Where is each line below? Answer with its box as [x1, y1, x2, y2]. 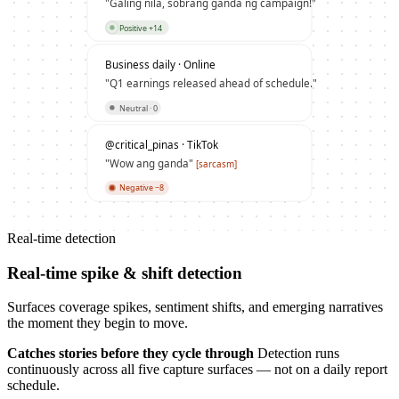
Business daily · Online [104, 56, 216, 71]
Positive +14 [119, 21, 163, 34]
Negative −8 [119, 182, 165, 194]
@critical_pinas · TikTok [104, 136, 219, 151]
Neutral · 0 [119, 102, 159, 114]
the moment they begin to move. [7, 315, 188, 331]
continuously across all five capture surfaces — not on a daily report [7, 362, 387, 378]
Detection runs [257, 346, 339, 362]
